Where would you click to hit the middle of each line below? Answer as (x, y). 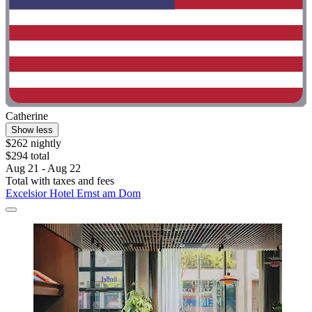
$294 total (28, 155)
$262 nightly (33, 143)
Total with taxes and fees (60, 180)
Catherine (27, 116)
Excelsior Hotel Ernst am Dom (73, 193)
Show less (32, 130)
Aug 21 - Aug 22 (43, 168)
